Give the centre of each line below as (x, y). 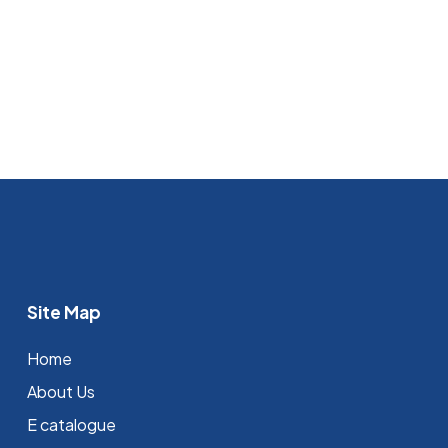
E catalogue (71, 424)
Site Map (63, 312)
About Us (60, 391)
